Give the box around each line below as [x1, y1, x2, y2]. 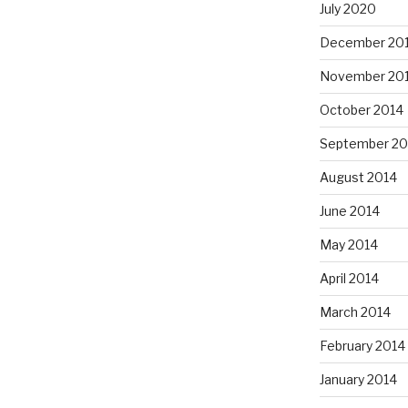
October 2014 [319, 102, 403, 118]
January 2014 [319, 372, 397, 388]
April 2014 [319, 270, 379, 287]
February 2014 [319, 338, 405, 354]
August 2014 [319, 169, 397, 186]
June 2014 [319, 203, 380, 219]
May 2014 [319, 237, 378, 253]
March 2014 [319, 304, 391, 321]
